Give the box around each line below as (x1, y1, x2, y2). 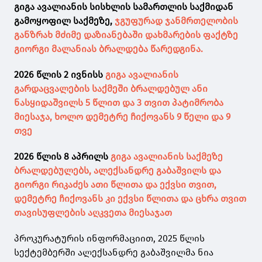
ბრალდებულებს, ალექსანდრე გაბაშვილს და (14, 164, 221, 176)
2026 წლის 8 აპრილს (14, 150, 111, 162)
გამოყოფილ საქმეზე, (14, 15, 112, 26)
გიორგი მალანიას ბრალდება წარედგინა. (14, 43, 203, 54)
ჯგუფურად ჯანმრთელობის (112, 15, 238, 26)
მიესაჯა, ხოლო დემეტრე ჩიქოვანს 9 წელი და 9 (14, 111, 230, 122)
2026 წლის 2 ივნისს (14, 68, 105, 80)
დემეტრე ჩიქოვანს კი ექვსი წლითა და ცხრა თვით (14, 192, 246, 204)
